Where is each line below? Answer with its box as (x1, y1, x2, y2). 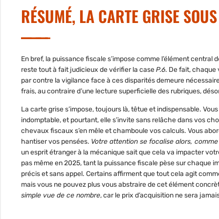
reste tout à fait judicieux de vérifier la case (21, 66, 156, 74)
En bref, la (21, 55, 52, 64)
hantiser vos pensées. (21, 137, 91, 146)
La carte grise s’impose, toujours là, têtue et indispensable (21, 105, 199, 114)
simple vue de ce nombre (21, 191, 100, 200)
